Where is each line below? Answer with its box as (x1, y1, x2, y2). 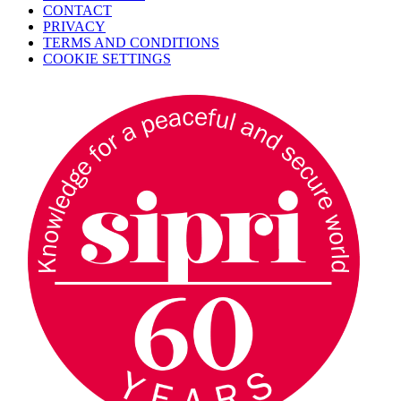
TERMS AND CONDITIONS (43, 34, 219, 50)
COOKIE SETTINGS (43, 50, 171, 66)
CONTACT (43, 2, 112, 18)
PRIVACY (43, 18, 106, 34)
